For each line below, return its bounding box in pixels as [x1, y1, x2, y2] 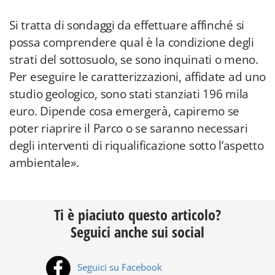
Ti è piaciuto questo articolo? [54, 204, 221, 225]
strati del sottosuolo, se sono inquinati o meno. [9, 52, 258, 68]
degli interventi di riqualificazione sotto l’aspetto [9, 137, 264, 153]
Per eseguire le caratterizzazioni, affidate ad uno [9, 69, 266, 85]
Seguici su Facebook [75, 261, 162, 274]
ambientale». [9, 155, 79, 171]
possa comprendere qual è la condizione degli [9, 34, 254, 50]
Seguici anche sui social [71, 222, 204, 242]
